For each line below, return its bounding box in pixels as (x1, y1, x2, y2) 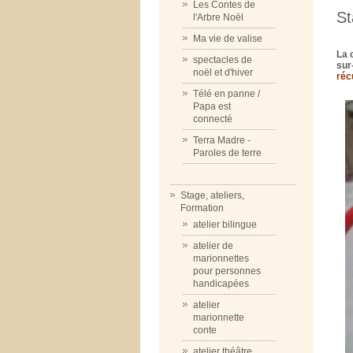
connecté (193, 113, 232, 124)
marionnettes (193, 253, 249, 264)
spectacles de (193, 54, 252, 65)
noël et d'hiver (193, 67, 253, 78)
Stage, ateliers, (180, 190, 244, 201)
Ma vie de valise (193, 33, 262, 44)
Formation (180, 203, 224, 214)
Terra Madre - (193, 135, 251, 146)
